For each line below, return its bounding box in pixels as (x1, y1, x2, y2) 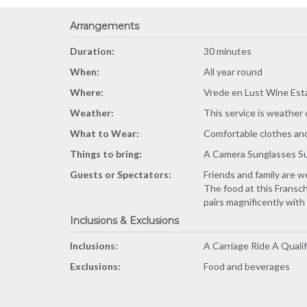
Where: (70, 86, 103, 98)
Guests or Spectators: (70, 169, 171, 180)
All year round (204, 66, 262, 77)
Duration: (70, 45, 114, 57)
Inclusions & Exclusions (70, 214, 179, 227)
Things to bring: (70, 148, 142, 160)
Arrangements (70, 20, 139, 32)
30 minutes (204, 45, 251, 57)
